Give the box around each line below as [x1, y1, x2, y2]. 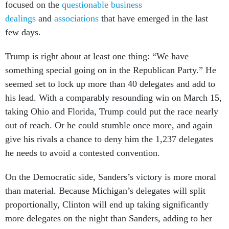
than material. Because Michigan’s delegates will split [5, 174, 205, 185]
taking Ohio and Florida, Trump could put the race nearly [5, 95, 218, 105]
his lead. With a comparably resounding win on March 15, [5, 81, 222, 91]
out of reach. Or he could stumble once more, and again [5, 109, 213, 119]
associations [54, 2, 99, 12]
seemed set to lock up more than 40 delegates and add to [5, 67, 215, 78]
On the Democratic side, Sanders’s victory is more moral [5, 161, 216, 171]
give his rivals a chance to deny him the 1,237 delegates [5, 123, 213, 133]
